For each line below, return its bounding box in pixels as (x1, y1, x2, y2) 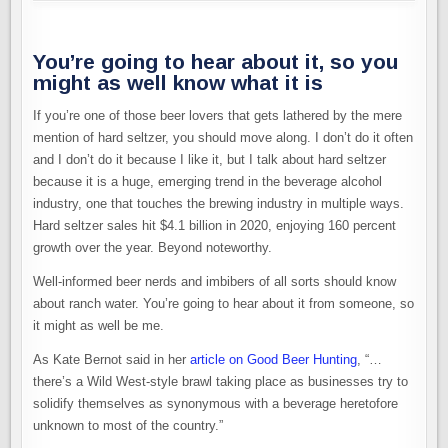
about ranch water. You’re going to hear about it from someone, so (33, 296, 415, 312)
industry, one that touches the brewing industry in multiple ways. (33, 196, 405, 212)
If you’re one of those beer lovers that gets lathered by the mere (33, 108, 403, 124)
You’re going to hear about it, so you (33, 49, 399, 73)
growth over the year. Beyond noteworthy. (33, 240, 273, 256)
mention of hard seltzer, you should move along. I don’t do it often (33, 130, 414, 146)
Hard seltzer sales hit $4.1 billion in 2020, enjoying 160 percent (33, 218, 397, 234)
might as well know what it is (33, 70, 324, 94)
